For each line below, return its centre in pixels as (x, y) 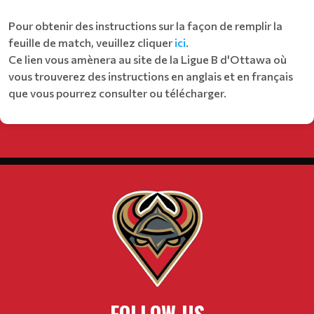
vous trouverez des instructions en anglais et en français (151, 76)
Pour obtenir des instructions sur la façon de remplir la (145, 26)
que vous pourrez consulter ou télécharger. (117, 93)
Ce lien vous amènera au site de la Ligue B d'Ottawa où (148, 59)
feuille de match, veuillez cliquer (90, 42)
